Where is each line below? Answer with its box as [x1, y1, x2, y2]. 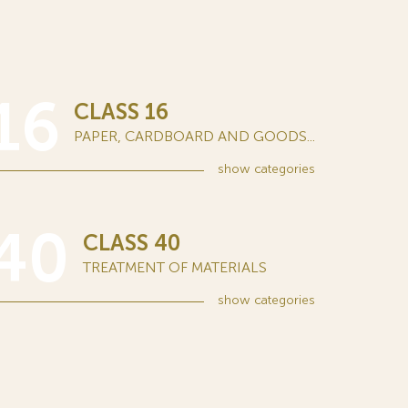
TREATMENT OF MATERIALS [83, 259, 267, 276]
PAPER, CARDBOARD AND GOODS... [74, 127, 315, 145]
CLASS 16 [74, 98, 168, 125]
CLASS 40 [83, 229, 180, 256]
